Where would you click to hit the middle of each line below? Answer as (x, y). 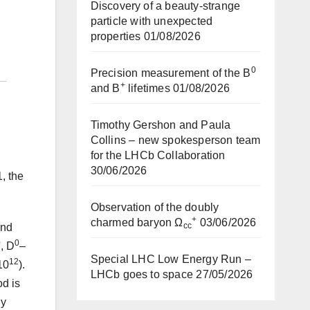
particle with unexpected (152, 21)
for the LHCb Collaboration (158, 155)
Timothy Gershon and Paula (161, 125)
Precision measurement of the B (171, 73)
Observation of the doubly (155, 207)
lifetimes (147, 88)
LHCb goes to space (142, 274)
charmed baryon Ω (137, 222)
